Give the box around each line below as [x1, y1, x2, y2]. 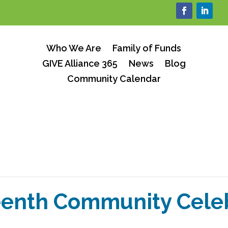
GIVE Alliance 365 [42, 58, 118, 69]
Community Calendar [67, 73, 161, 84]
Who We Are [46, 43, 102, 53]
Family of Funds [112, 43, 182, 53]
